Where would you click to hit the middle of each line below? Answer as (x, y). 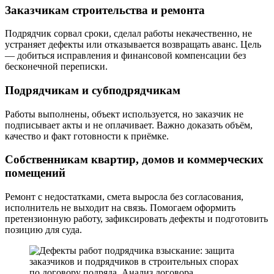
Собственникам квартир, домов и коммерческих (134, 160)
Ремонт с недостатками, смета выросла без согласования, (124, 197)
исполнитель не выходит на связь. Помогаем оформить (120, 208)
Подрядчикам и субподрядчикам (93, 90)
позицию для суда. (43, 230)
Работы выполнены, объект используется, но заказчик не (124, 114)
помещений (35, 173)
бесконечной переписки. (56, 67)
